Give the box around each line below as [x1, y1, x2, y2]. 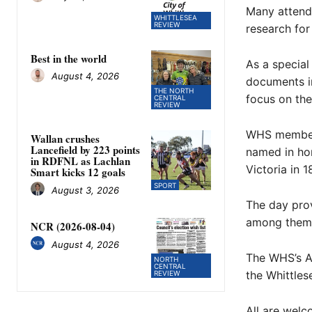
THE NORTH [154, 86, 194, 95]
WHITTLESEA [154, 13, 198, 22]
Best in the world [31, 50, 107, 66]
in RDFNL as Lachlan [31, 153, 130, 169]
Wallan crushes [31, 131, 100, 147]
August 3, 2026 [52, 184, 119, 196]
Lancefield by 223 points [31, 142, 140, 158]
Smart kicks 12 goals [31, 164, 125, 180]
